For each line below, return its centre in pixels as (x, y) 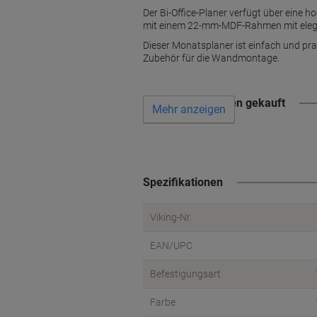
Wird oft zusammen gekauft (214, 103)
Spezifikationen (183, 182)
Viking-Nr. (171, 217)
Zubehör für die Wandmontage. (211, 58)
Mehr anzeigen (189, 110)
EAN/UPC (171, 246)
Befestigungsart (185, 274)
